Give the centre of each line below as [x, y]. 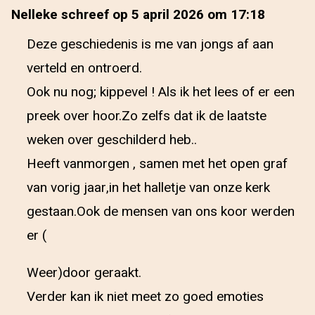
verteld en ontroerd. [84, 68]
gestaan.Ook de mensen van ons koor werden [161, 212]
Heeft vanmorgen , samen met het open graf [157, 164]
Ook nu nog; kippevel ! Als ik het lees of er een [161, 92]
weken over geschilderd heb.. [112, 140]
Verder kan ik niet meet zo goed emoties [145, 297]
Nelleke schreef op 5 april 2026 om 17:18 [138, 15]
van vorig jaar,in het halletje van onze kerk [148, 188]
